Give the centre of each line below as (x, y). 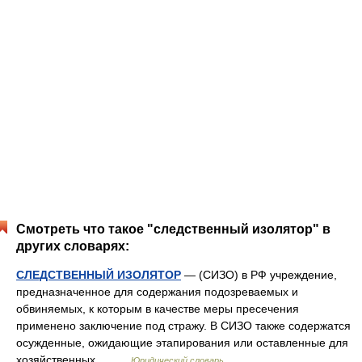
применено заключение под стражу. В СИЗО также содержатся (183, 326)
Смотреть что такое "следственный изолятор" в (173, 229)
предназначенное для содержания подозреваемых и (157, 292)
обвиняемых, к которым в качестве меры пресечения (158, 309)
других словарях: (73, 246)
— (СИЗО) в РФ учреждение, (259, 275)
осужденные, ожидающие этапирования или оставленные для (182, 343)
